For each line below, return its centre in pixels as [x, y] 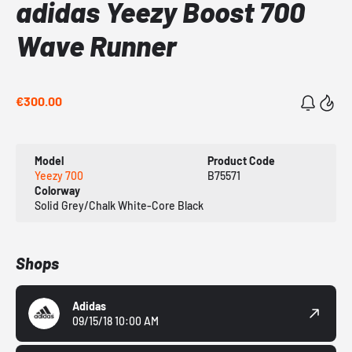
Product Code [241, 161]
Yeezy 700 [59, 176]
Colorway [57, 191]
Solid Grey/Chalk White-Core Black [119, 206]
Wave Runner [96, 46]
